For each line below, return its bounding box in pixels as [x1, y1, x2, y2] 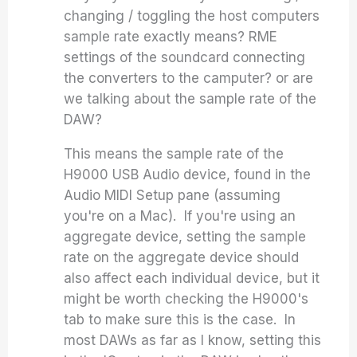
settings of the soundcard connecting [64, 49, 306, 65]
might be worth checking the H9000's [64, 291, 309, 307]
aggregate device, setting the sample [64, 229, 307, 245]
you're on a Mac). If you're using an [64, 208, 296, 224]
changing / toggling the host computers [64, 8, 320, 24]
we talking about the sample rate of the [64, 91, 317, 107]
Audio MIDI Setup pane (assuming [64, 187, 281, 203]
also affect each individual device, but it [64, 270, 320, 286]
